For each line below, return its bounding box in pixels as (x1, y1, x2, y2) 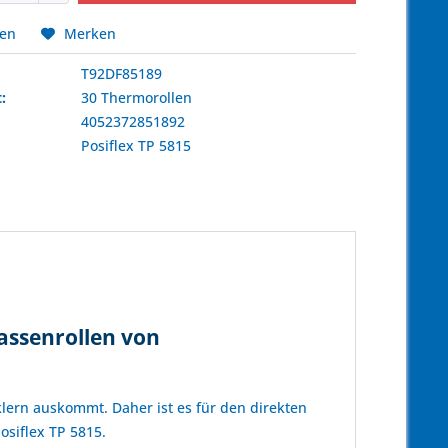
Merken (64, 24, 117, 43)
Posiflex (81, 136, 135, 155)
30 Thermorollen (81, 88, 193, 107)
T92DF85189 (81, 64, 163, 83)
